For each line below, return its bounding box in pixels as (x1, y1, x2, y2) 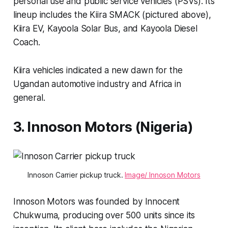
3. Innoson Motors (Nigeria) (13, 118, 193, 135)
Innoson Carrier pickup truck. (27, 170, 125, 179)
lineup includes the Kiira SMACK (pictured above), (13, 9, 211, 20)
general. (13, 92, 48, 103)
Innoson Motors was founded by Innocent (13, 196, 180, 207)
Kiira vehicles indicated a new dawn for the (13, 65, 183, 75)
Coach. (13, 37, 43, 47)
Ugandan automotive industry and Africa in (13, 78, 181, 89)
